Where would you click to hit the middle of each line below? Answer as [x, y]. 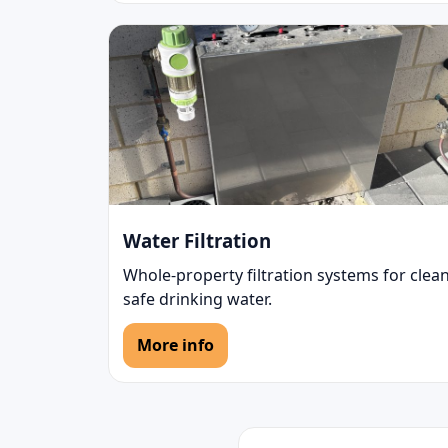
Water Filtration [197, 241]
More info [175, 345]
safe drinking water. [197, 299]
